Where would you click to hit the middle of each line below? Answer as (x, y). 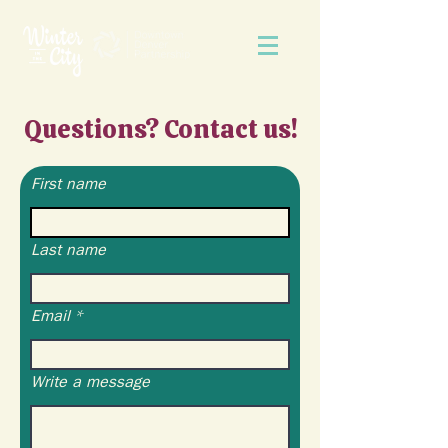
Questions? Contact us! (160, 129)
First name (68, 184)
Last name (68, 250)
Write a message (90, 382)
